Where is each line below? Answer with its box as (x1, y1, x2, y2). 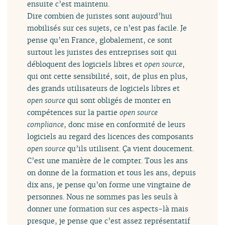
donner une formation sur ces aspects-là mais (27, 204, 189, 214)
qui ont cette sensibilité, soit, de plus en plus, (27, 71, 188, 81)
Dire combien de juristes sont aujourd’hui (27, 11, 173, 21)
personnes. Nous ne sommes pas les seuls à (27, 192, 178, 202)
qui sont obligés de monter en (65, 95, 171, 105)
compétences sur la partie (27, 107, 120, 118)
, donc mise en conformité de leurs (64, 120, 186, 130)
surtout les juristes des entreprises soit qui (27, 47, 177, 57)
